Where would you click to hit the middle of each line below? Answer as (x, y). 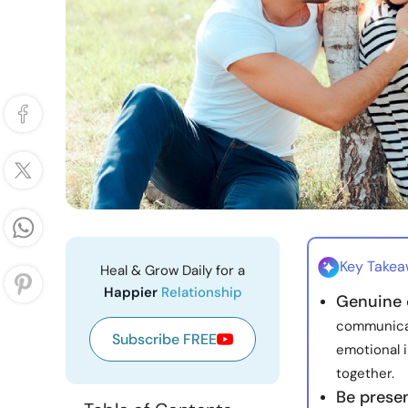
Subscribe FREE (164, 339)
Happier (132, 292)
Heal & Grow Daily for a (173, 270)
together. (365, 373)
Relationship (201, 292)
